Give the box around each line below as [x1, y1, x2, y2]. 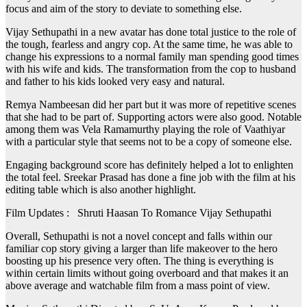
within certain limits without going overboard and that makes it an [5, 267, 288, 280]
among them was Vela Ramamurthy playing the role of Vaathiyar [5, 123, 285, 136]
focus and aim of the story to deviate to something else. [5, 3, 242, 15]
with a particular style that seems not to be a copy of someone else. [5, 136, 292, 148]
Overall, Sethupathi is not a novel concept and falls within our [5, 230, 272, 243]
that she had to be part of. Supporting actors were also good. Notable [5, 111, 302, 123]
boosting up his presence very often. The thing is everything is [5, 255, 273, 267]
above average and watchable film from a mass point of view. [5, 280, 270, 292]
